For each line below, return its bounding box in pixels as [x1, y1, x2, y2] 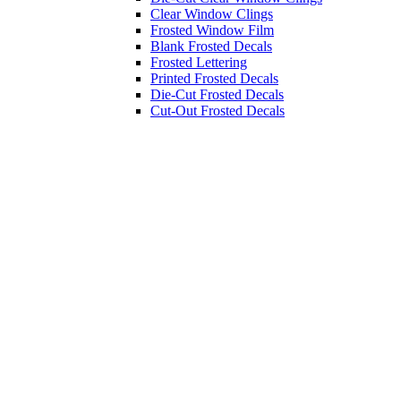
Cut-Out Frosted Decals [150, 103, 285, 118]
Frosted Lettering [150, 55, 247, 70]
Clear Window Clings [150, 6, 273, 21]
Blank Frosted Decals [150, 38, 272, 54]
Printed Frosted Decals [150, 71, 278, 86]
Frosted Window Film [150, 22, 274, 38]
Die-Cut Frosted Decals [150, 87, 284, 102]
